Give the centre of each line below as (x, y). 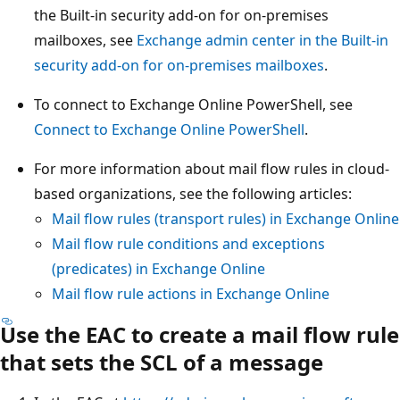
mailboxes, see (85, 40)
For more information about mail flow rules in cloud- (212, 168)
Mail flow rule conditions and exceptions (188, 243)
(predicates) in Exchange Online (158, 268)
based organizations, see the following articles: (193, 193)
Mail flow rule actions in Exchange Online (191, 293)
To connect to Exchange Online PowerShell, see (193, 104)
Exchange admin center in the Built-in (262, 40)
